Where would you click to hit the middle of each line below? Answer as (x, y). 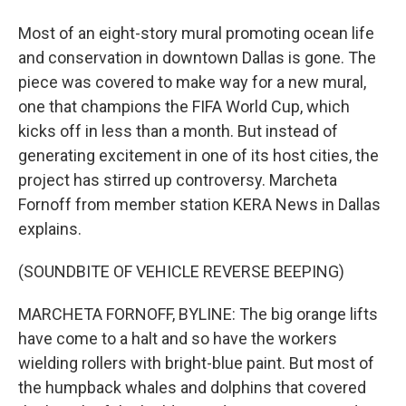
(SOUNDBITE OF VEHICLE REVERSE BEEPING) (181, 271)
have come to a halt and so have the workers (178, 338)
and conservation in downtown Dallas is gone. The (197, 58)
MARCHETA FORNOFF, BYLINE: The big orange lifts (198, 314)
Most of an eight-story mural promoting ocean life (196, 33)
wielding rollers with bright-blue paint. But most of (196, 363)
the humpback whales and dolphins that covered (192, 387)
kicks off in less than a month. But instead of (178, 131)
